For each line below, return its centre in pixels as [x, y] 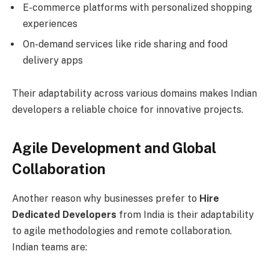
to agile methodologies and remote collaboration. [122, 231]
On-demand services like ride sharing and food [125, 44]
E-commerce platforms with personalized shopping [138, 7]
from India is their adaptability [185, 214]
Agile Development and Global [114, 147]
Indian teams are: [50, 247]
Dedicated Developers [64, 214]
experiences [50, 23]
